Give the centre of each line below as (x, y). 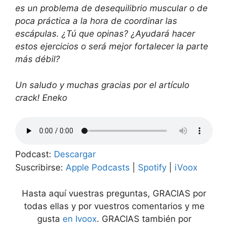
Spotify (152, 167)
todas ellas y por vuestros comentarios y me (114, 206)
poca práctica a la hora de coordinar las (96, 21)
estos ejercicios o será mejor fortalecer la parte (112, 46)
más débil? (38, 59)
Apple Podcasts (98, 167)
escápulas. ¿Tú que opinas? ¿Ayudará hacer (105, 34)
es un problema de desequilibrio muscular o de (111, 8)
